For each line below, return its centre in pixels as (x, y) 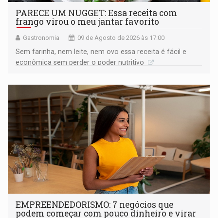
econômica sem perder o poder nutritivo (81, 62)
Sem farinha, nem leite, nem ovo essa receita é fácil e (101, 51)
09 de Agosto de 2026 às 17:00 (121, 37)
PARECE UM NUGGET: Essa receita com (97, 13)
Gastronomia (41, 37)
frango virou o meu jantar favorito (88, 21)
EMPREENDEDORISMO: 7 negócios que (95, 204)
